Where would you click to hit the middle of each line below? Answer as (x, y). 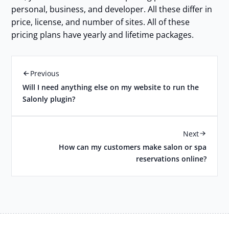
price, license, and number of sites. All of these (100, 22)
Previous (44, 73)
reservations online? (171, 159)
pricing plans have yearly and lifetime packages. (102, 35)
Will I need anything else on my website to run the (111, 87)
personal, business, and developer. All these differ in (111, 9)
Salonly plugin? (49, 99)
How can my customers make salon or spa (132, 147)
